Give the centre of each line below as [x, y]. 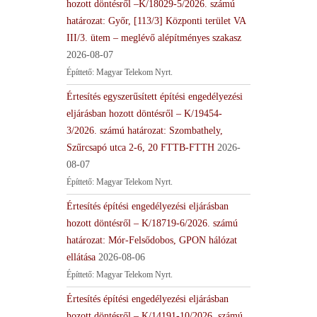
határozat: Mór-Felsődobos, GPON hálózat [152, 240]
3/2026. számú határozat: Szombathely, [145, 130]
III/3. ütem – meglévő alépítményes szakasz [154, 38]
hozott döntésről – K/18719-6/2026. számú [152, 223]
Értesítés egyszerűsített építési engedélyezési [155, 96]
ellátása [81, 257]
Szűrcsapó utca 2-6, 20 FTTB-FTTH [140, 147]
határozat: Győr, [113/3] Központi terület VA [156, 21]
